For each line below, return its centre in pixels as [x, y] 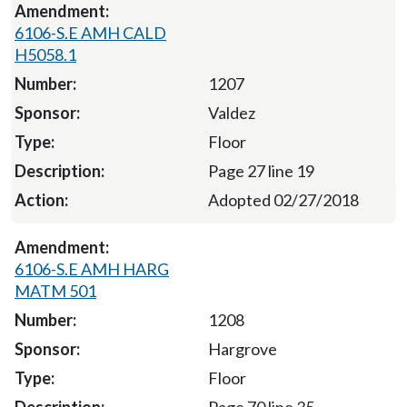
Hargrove [242, 348]
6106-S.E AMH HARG [92, 268]
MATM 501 [55, 290]
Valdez [231, 112]
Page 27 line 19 [261, 170]
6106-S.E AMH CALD [90, 32]
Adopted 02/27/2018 [283, 199]
